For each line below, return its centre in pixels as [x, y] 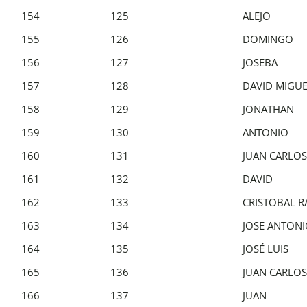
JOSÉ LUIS [266, 248]
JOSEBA [260, 62]
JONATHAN [268, 109]
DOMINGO [268, 39]
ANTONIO [266, 132]
